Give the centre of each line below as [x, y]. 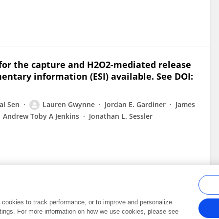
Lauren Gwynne [69, 104]
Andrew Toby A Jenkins [41, 116]
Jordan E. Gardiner [135, 104]
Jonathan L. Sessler [121, 116]
